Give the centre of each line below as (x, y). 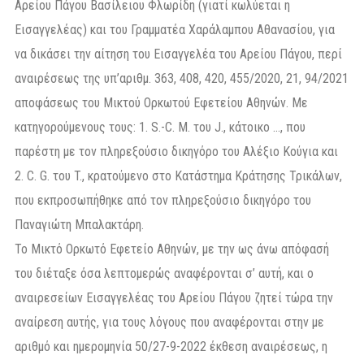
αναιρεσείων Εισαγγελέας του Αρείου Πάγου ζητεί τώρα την (174, 298)
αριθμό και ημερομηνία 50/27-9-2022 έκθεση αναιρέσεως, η (171, 347)
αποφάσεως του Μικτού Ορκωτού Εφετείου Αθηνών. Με (161, 103)
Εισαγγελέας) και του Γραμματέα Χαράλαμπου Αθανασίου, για (175, 30)
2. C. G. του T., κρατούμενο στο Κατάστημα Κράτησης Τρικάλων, (178, 176)
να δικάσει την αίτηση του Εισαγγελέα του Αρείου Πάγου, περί (178, 54)
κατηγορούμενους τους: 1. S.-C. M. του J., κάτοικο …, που (160, 128)
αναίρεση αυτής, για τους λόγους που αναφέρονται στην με (169, 323)
